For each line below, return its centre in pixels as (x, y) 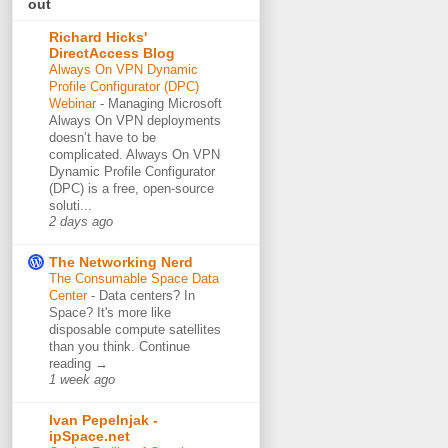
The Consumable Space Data (134, 279)
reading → (78, 364)
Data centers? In (147, 296)
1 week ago (82, 380)
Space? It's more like (110, 313)
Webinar (74, 104)
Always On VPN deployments (135, 121)
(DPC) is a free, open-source (131, 189)
